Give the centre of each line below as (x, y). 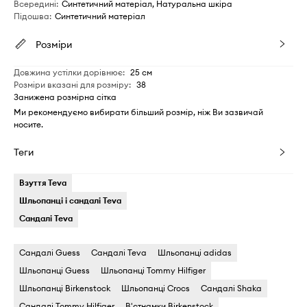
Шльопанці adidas (195, 252)
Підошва (32, 16)
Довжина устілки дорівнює (68, 72)
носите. (28, 124)
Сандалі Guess (50, 252)
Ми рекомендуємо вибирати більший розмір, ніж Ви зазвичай (138, 112)
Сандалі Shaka (231, 288)
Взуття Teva (43, 182)
